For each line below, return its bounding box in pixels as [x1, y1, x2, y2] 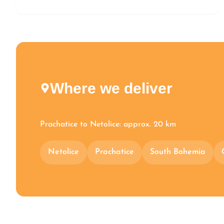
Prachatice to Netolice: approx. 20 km [40, 120, 176, 128]
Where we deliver [50, 79, 172, 96]
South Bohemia [150, 148, 205, 156]
